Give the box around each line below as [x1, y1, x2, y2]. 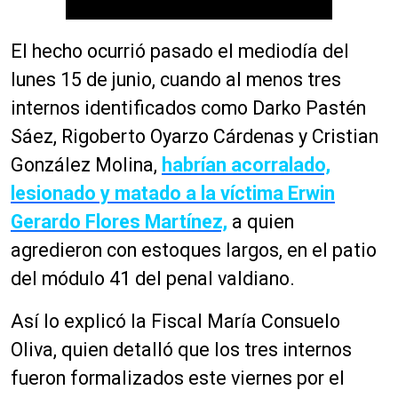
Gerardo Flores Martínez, [11, 210, 227, 233]
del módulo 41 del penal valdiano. [11, 267, 295, 290]
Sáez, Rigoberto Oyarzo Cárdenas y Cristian [11, 124, 378, 147]
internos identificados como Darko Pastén [11, 96, 366, 119]
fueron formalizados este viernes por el [11, 366, 345, 389]
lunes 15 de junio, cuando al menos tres [11, 68, 341, 91]
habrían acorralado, [162, 153, 330, 176]
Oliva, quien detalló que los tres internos [11, 338, 352, 361]
